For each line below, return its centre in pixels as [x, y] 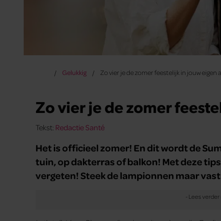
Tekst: [45, 127]
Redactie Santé [80, 127]
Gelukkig [74, 72]
